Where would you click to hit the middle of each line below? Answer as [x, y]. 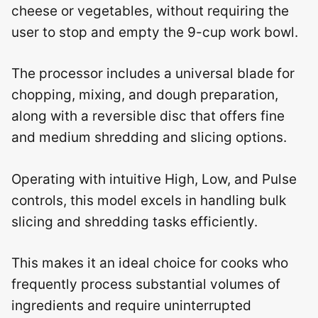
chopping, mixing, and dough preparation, [145, 95]
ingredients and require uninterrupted [131, 306]
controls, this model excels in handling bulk [149, 200]
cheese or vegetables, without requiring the [150, 11]
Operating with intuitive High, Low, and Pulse [154, 179]
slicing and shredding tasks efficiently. [135, 221]
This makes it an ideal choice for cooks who [150, 263]
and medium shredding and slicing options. [149, 137]
